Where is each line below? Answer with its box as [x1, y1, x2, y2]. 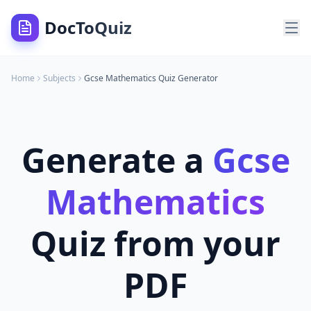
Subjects [43, 72, 76, 84]
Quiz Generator [156, 72, 218, 84]
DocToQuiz [44, 16, 132, 39]
